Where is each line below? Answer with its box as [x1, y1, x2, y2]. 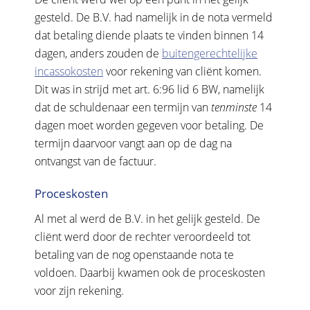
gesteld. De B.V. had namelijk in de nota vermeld [35, 9, 273, 25]
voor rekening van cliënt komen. [103, 63, 262, 79]
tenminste [211, 99, 257, 115]
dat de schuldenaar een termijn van [35, 99, 211, 115]
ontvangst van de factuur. [35, 153, 156, 169]
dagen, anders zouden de [35, 45, 162, 61]
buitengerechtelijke [162, 45, 257, 61]
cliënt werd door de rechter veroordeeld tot [35, 228, 250, 244]
